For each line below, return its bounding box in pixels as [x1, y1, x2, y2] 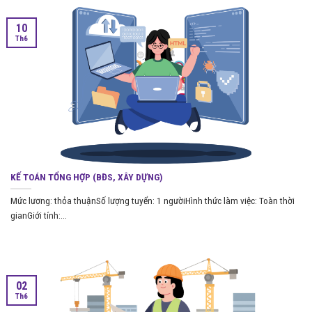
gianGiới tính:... [10, 210, 67, 221]
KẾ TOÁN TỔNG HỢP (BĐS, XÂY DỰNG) [10, 171, 163, 182]
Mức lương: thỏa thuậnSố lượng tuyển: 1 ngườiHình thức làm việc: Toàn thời [10, 195, 295, 207]
